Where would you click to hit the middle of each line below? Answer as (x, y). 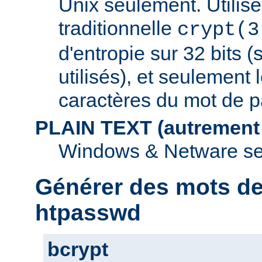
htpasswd (88, 213)
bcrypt (78, 249)
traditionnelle (118, 28)
